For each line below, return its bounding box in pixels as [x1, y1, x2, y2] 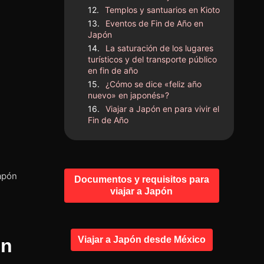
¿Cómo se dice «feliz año [105, 78, 202, 89]
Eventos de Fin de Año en [105, 18, 204, 28]
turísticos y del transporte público [88, 54, 217, 64]
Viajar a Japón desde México [77, 234, 206, 245]
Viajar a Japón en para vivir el [105, 103, 220, 114]
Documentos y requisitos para [74, 174, 209, 184]
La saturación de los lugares [105, 42, 214, 53]
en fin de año [88, 65, 138, 75]
